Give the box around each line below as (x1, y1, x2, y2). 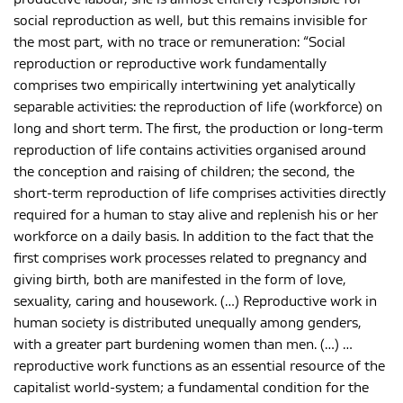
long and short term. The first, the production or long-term (13, 121, 383, 137)
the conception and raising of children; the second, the (13, 165, 354, 180)
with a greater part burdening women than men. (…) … (13, 337, 353, 353)
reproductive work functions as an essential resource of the (13, 359, 385, 374)
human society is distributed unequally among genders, (13, 316, 362, 331)
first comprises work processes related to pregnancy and (13, 251, 367, 266)
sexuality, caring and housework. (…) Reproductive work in (13, 294, 377, 309)
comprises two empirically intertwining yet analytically (13, 78, 355, 94)
